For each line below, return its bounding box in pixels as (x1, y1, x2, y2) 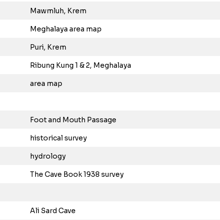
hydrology (30, 152, 66, 161)
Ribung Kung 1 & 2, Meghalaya (30, 61, 131, 70)
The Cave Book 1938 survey (30, 170, 124, 179)
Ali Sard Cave (30, 206, 76, 215)
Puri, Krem (30, 43, 66, 52)
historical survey (30, 134, 87, 142)
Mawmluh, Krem (30, 6, 86, 15)
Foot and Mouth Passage (30, 115, 116, 124)
